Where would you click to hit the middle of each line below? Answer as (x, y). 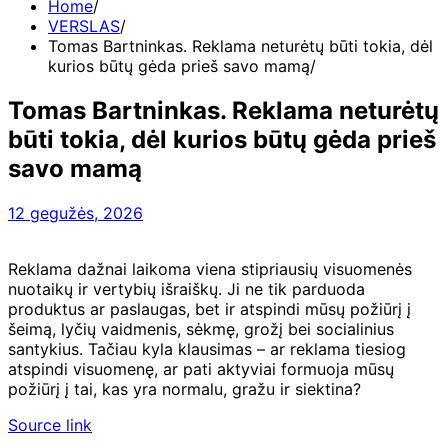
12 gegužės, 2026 (75, 212)
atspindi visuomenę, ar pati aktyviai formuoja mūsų (201, 368)
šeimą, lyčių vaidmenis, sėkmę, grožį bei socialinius (201, 328)
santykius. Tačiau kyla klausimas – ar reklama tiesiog (207, 348)
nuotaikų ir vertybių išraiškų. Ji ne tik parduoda (186, 288)
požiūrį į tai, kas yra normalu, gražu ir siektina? (184, 388)
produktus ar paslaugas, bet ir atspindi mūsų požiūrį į (209, 308)
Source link (50, 424)
